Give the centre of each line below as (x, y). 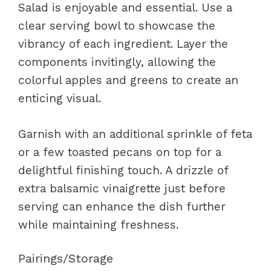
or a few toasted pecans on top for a (120, 152)
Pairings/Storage (66, 258)
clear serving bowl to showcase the (117, 26)
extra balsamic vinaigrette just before (122, 188)
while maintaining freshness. (98, 224)
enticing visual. (60, 98)
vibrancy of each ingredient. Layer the (123, 44)
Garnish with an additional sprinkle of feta (135, 134)
